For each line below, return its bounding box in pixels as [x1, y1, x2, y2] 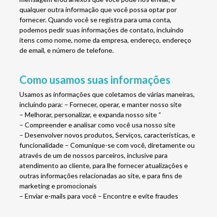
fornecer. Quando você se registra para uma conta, [19, 15, 171, 24]
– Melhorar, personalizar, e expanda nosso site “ [19, 110, 161, 119]
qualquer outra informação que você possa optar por [19, 5, 177, 14]
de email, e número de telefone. [19, 46, 114, 54]
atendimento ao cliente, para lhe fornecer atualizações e [19, 161, 188, 170]
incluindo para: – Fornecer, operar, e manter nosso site [19, 100, 182, 108]
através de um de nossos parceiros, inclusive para [19, 151, 168, 159]
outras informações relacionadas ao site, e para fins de [19, 171, 182, 180]
